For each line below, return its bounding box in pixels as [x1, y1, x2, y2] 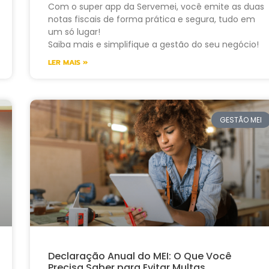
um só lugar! [47, 26, 100, 38]
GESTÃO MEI [220, 114, 262, 125]
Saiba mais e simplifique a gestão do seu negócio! [47, 38, 259, 51]
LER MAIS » [47, 57, 88, 68]
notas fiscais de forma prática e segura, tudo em [47, 13, 255, 26]
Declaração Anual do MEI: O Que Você [47, 249, 231, 263]
